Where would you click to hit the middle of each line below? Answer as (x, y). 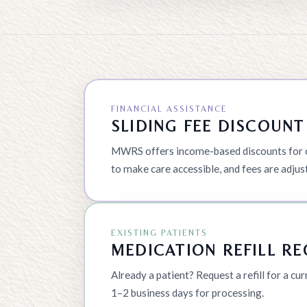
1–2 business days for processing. (187, 292)
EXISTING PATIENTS (159, 233)
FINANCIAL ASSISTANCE (169, 109)
